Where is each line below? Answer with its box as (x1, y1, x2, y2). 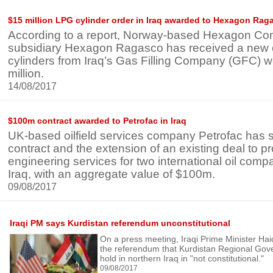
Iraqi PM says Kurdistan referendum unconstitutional (10, 218, 230, 228)
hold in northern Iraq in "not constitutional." (100, 253, 264, 263)
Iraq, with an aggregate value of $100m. (8, 168, 215, 180)
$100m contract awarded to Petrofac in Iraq (8, 116, 186, 126)
